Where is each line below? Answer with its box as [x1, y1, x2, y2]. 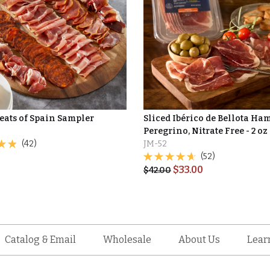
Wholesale [102, 234, 151, 245]
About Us [178, 234, 221, 245]
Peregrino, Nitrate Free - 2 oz [143, 125, 268, 136]
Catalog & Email [4, 234, 76, 245]
